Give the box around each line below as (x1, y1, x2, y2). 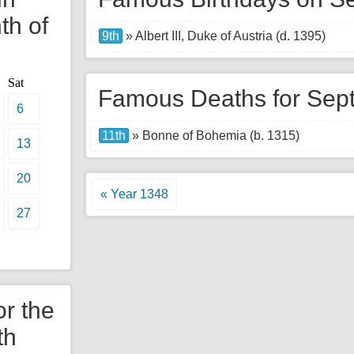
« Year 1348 (100, 187, 168, 201)
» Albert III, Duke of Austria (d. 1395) (122, 29, 326, 43)
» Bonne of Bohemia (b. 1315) (129, 129, 299, 142)
